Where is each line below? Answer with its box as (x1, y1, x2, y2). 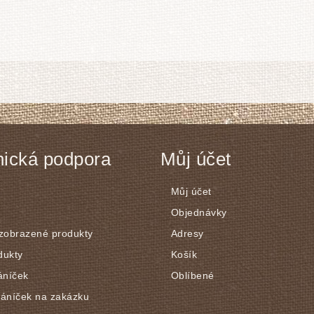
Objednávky (170, 206, 227, 218)
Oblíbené (170, 269, 214, 281)
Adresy (170, 227, 204, 239)
